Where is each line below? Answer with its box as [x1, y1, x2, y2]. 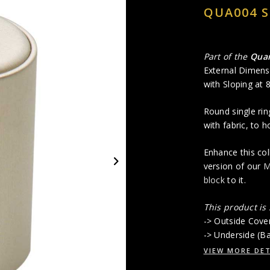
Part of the [203, 51, 250, 63]
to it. [224, 174, 246, 186]
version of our [203, 160, 263, 172]
